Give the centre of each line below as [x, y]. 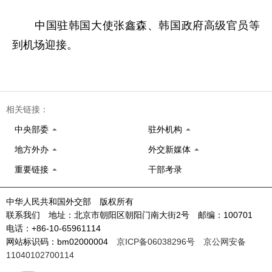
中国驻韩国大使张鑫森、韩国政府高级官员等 [136, 25]
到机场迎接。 [45, 45]
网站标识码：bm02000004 [61, 241]
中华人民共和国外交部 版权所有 [70, 201]
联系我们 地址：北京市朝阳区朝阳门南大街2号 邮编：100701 [134, 215]
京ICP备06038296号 [156, 241]
